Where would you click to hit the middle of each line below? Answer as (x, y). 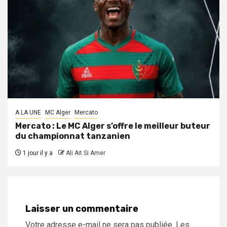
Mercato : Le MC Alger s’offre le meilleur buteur (113, 126)
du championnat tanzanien (73, 136)
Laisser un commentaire (82, 209)
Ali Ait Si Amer (86, 153)
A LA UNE (28, 112)
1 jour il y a (37, 153)
